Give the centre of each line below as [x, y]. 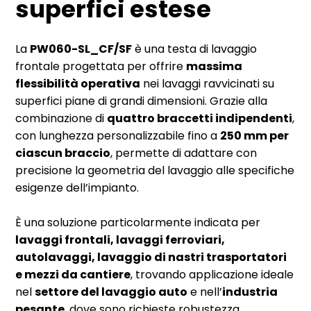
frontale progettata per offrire [101, 66]
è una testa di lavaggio [195, 49]
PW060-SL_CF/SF [81, 49]
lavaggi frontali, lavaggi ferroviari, [120, 239]
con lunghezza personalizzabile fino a [118, 135]
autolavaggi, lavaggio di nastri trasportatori [151, 257]
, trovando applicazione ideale [212, 274]
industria [250, 292]
